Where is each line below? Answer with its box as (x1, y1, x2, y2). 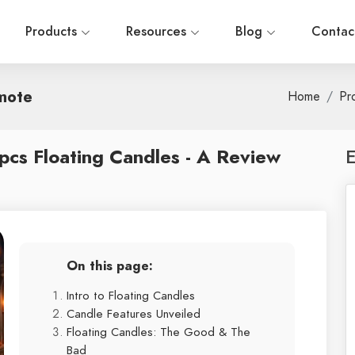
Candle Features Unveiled (67, 305, 200, 322)
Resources (126, 23, 190, 40)
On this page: (67, 257, 153, 275)
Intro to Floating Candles (67, 287, 195, 303)
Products (25, 23, 81, 40)
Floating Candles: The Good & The (67, 323, 250, 340)
